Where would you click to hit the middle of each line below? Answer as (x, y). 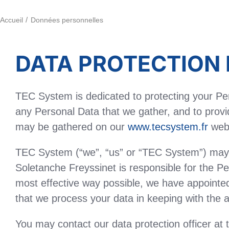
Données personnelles (67, 20)
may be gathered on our (72, 127)
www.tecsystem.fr (168, 127)
